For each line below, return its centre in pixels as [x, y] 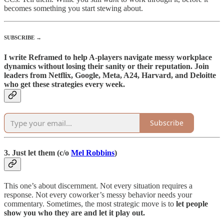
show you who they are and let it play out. [74, 213]
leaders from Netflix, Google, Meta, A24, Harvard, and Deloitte [110, 75]
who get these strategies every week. [64, 84]
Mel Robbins [93, 153]
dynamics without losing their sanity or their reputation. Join [106, 66]
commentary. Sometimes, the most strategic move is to [90, 204]
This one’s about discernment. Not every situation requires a [98, 186]
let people [192, 204]
